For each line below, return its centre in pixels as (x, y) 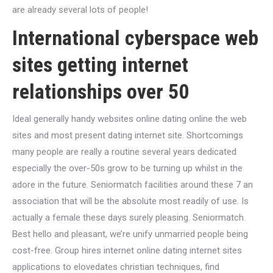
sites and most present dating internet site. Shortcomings (128, 135)
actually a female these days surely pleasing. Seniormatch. (129, 218)
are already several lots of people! (80, 10)
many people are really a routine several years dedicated (124, 152)
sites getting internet (100, 65)
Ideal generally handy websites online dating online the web (129, 119)
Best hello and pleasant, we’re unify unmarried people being (130, 234)
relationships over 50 (101, 91)
